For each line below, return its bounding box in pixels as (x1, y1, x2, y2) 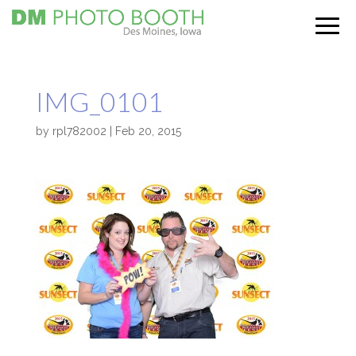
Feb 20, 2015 (114, 125, 181, 137)
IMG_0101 (35, 85, 164, 118)
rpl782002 (52, 125, 106, 137)
